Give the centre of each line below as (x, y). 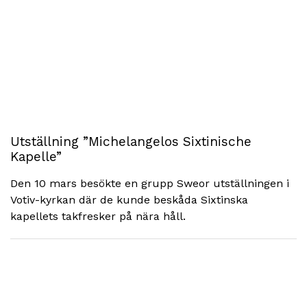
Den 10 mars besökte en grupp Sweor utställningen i (150, 183)
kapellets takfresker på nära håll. (101, 216)
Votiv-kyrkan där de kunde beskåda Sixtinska (129, 200)
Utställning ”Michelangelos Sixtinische (131, 142)
